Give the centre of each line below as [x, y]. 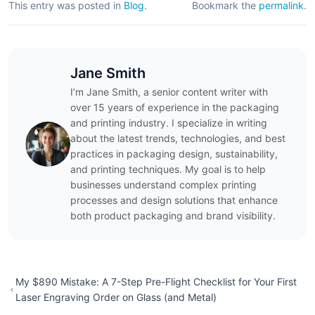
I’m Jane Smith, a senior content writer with [169, 91]
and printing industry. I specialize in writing [169, 122]
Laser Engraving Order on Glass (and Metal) [116, 297]
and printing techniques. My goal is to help [168, 169]
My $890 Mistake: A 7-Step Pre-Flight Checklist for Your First [156, 281]
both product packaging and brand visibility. [173, 215]
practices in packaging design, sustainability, [174, 153]
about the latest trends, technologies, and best [178, 138]
